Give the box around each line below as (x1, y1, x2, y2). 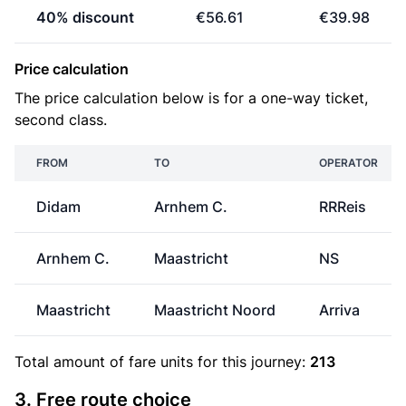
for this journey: (193, 353, 310, 371)
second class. (14, 111, 107, 129)
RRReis (319, 198, 366, 216)
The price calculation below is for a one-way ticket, (14, 89, 368, 107)
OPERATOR (319, 156, 378, 169)
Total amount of (14, 353, 129, 371)
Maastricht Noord (154, 301, 275, 319)
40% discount (36, 8, 134, 26)
